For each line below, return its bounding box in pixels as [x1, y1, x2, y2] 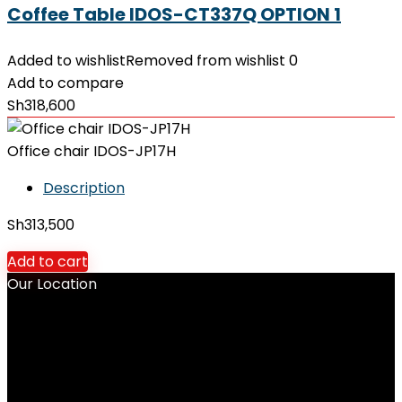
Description [43, 178, 125, 198]
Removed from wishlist [126, 50, 285, 71]
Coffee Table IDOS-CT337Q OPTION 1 [7, 2, 341, 27]
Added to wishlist [7, 50, 126, 71]
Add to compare [7, 73, 124, 93]
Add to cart [7, 251, 88, 272]
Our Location [7, 274, 97, 294]
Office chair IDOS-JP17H [7, 141, 176, 162]
